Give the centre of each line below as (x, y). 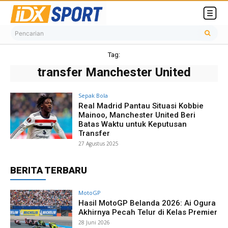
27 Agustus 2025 (99, 143)
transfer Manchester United (114, 72)
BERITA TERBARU (49, 170)
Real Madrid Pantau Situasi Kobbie (141, 106)
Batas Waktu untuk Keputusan (133, 124)
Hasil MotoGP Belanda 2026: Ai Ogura (147, 203)
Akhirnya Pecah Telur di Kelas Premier (148, 212)
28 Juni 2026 (94, 222)
